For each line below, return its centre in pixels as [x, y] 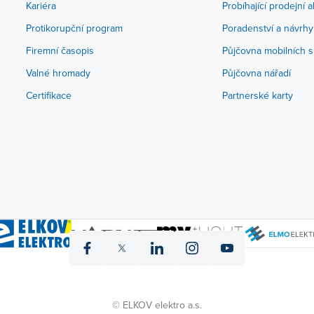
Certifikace [48, 95]
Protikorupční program [74, 28]
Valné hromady [58, 73]
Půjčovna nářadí [257, 73]
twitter [137, 272]
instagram [215, 272]
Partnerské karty [258, 95]
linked [171, 272]
